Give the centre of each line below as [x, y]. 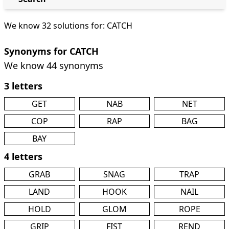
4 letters [23, 156]
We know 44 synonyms [54, 65]
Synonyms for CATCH [51, 51]
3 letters [23, 86]
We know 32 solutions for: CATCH [68, 26]
